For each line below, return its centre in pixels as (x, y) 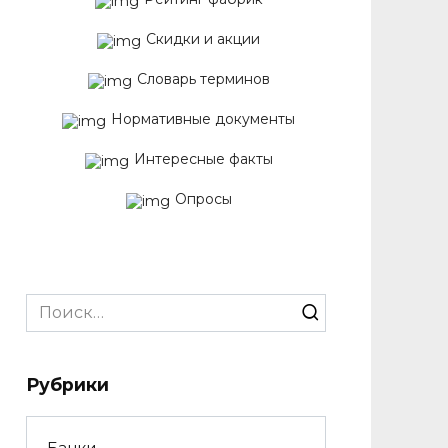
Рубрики (67, 384)
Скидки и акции (203, 39)
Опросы (203, 199)
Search (53, 304)
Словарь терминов (203, 79)
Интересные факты (203, 159)
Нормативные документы (203, 119)
